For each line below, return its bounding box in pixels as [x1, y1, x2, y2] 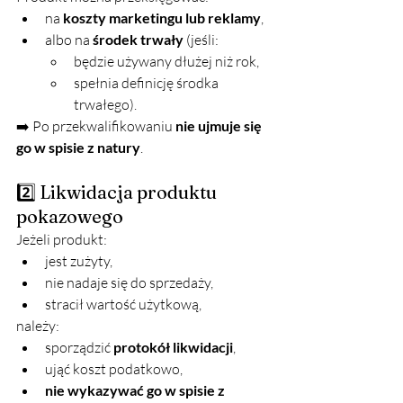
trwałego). [74, 95, 137, 114]
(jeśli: [184, 31, 219, 49]
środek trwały [93, 31, 184, 49]
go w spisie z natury [16, 139, 140, 157]
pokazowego [16, 205, 123, 228]
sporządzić [45, 338, 113, 357]
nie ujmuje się [175, 117, 264, 135]
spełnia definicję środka [74, 74, 221, 93]
